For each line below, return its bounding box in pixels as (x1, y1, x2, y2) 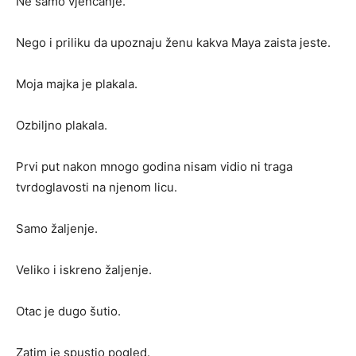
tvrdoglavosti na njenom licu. (16, 180, 177, 195)
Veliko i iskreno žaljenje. (16, 262, 152, 278)
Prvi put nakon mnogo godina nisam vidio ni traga (16, 159, 292, 175)
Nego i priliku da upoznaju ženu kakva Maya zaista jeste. (16, 35, 331, 51)
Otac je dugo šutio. (16, 304, 121, 319)
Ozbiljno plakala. (16, 118, 107, 133)
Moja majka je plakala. (16, 76, 137, 92)
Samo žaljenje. (16, 221, 98, 237)
